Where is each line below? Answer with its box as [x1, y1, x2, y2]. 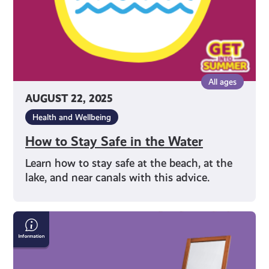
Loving [13, 240, 51, 256]
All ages [208, 77, 237, 87]
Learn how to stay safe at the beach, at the [25, 157, 233, 170]
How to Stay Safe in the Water [25, 134, 204, 150]
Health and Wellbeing [32, 112, 112, 122]
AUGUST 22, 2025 [25, 92, 113, 106]
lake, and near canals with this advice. [25, 171, 210, 184]
